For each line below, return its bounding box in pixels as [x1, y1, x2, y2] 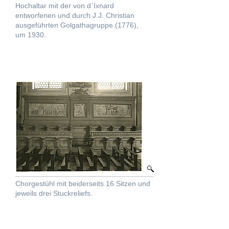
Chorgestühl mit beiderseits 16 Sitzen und [15, 179, 150, 188]
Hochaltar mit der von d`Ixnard [15, 2, 114, 10]
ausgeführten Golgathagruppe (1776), [15, 21, 139, 29]
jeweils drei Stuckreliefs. [15, 189, 93, 197]
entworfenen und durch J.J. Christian [15, 11, 134, 19]
